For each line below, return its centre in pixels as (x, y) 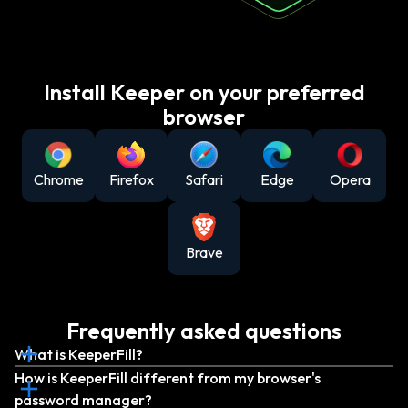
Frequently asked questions (204, 330)
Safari (204, 179)
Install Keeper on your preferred (204, 92)
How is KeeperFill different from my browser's (168, 377)
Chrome (58, 179)
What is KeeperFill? (79, 354)
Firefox (131, 179)
